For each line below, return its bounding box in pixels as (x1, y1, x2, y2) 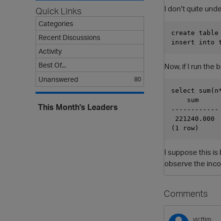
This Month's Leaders (38, 102, 118, 112)
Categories (38, 19, 73, 28)
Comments (164, 188, 208, 199)
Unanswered (38, 75, 78, 83)
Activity (38, 47, 62, 55)
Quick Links (36, 5, 81, 16)
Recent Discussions (38, 33, 100, 41)
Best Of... (38, 61, 66, 69)
